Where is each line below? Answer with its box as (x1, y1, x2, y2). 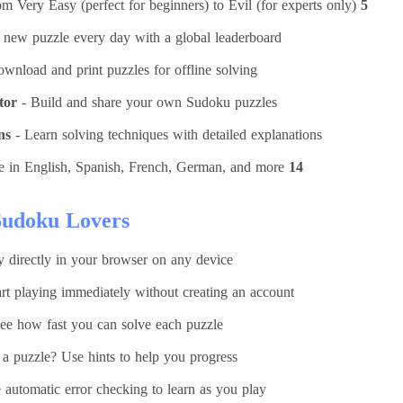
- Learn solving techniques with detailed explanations (11, 127, 322, 142)
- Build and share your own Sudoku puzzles (17, 94, 277, 110)
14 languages (289, 159, 303, 175)
